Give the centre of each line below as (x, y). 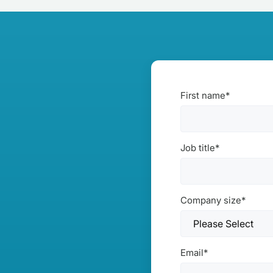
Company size (211, 200)
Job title (198, 148)
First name (203, 96)
